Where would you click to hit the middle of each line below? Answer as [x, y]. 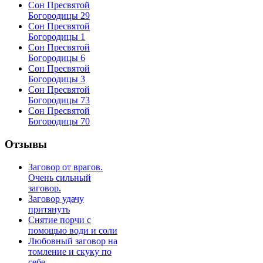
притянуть [49, 209]
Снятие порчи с [60, 220]
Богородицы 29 [59, 16]
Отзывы [26, 144]
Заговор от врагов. [65, 167]
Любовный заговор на [73, 241]
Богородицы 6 [57, 58]
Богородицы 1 [57, 37]
